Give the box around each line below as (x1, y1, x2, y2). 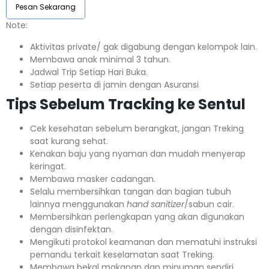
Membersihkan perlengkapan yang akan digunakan (30, 210, 244, 223)
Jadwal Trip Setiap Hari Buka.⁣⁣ (30, 65, 148, 78)
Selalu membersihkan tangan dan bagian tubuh (30, 185, 231, 198)
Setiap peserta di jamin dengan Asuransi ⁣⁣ (30, 78, 201, 91)
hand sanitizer (127, 198, 184, 210)
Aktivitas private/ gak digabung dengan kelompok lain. (30, 40, 257, 53)
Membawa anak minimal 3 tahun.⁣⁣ (30, 53, 171, 65)
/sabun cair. (184, 198, 234, 210)
